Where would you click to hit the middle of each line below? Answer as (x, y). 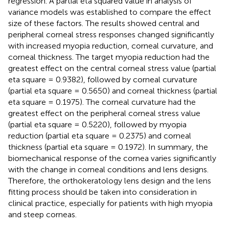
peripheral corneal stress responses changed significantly (111, 34)
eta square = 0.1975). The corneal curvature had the (102, 102)
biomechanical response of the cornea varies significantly (112, 158)
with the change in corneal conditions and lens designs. (108, 169)
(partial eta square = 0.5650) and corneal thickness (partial (113, 90)
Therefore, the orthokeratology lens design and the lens (110, 180)
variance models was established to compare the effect (110, 12)
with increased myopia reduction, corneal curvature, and (111, 45)
